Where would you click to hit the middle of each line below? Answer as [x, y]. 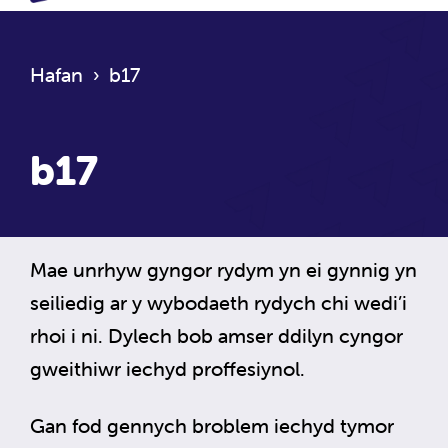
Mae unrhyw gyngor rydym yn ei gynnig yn [223, 269]
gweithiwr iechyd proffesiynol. [167, 368]
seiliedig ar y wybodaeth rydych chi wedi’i [218, 302]
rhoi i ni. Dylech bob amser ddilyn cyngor [216, 335]
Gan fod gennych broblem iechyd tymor [212, 425]
